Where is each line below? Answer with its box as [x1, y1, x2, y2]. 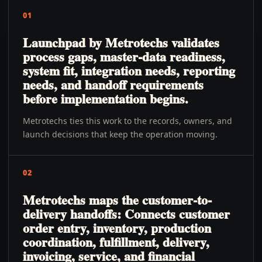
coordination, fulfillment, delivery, [23, 232, 209, 251]
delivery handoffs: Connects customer [23, 204, 230, 223]
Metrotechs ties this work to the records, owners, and [23, 115, 232, 126]
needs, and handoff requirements [23, 75, 204, 94]
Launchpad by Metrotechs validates [23, 33, 219, 52]
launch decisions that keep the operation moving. [23, 129, 218, 140]
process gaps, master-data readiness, [23, 47, 225, 66]
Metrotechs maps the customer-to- [23, 190, 212, 209]
